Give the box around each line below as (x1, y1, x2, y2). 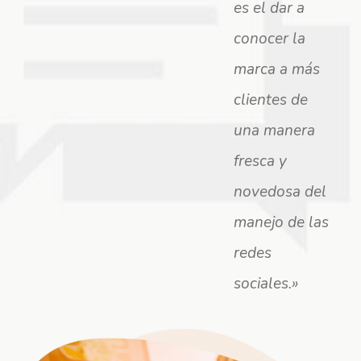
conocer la (234, 28, 305, 49)
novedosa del (234, 181, 326, 202)
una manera (234, 120, 315, 141)
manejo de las (234, 212, 329, 233)
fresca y (234, 151, 287, 172)
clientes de (234, 89, 308, 110)
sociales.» (234, 273, 298, 294)
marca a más (234, 59, 320, 80)
